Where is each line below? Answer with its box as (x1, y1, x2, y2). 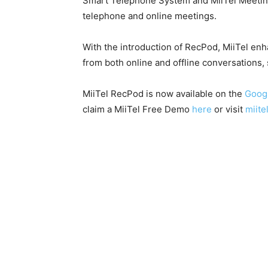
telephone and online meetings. (83, 10, 217, 22)
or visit (212, 103, 245, 115)
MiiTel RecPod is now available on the (83, 88, 245, 100)
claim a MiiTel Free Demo (83, 103, 192, 115)
